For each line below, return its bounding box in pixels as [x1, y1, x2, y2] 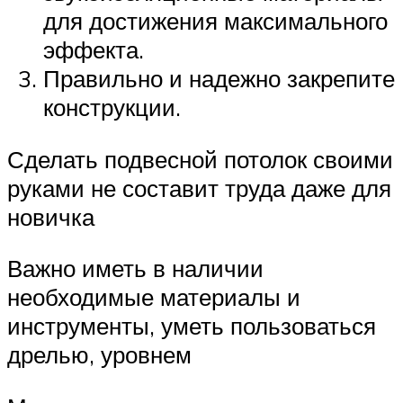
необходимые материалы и [7, 282, 300, 312]
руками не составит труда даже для [7, 173, 391, 202]
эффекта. [43, 35, 144, 65]
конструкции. [43, 93, 181, 122]
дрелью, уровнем [7, 340, 192, 370]
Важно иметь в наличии [7, 254, 264, 283]
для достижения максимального [43, 6, 388, 36]
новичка [7, 201, 94, 231]
